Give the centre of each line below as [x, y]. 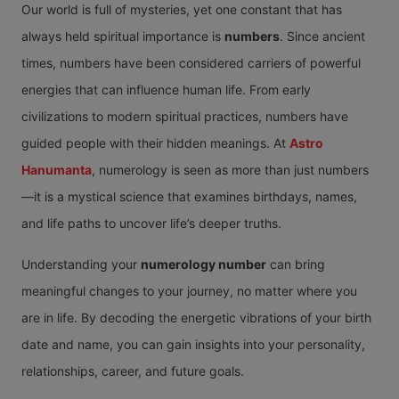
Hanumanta [57, 169]
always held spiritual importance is [123, 36]
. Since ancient [322, 36]
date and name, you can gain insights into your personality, [193, 344]
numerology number [204, 264]
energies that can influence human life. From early [166, 89]
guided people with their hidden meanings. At [155, 142]
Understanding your [81, 264]
